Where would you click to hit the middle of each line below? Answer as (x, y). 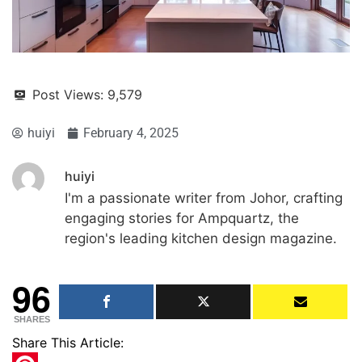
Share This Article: (68, 342)
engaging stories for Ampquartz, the (182, 218)
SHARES (32, 319)
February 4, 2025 (131, 133)
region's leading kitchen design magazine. (201, 238)
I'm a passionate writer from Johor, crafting (204, 198)
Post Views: (68, 95)
